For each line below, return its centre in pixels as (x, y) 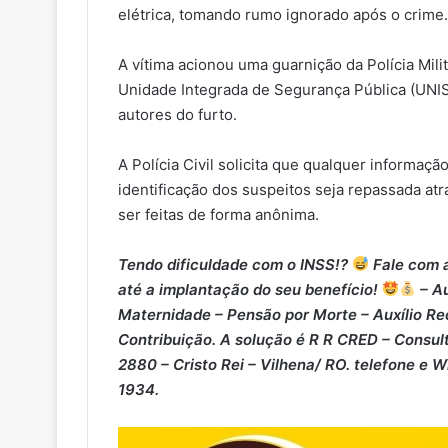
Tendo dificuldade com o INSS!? (235, 264)
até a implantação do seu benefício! (250, 289)
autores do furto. (177, 114)
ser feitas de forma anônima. (218, 214)
